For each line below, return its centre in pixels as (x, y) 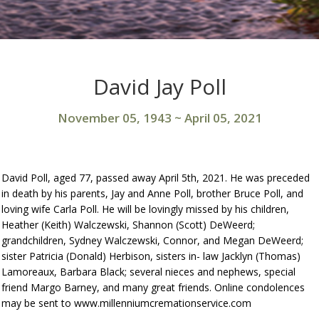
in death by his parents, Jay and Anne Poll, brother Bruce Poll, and (153, 193)
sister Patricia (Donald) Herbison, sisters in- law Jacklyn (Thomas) (151, 256)
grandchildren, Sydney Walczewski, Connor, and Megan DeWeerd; (153, 240)
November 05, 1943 (114, 118)
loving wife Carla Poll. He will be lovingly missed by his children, (146, 209)
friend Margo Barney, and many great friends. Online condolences (153, 287)
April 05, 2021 (223, 118)
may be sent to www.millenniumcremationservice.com (127, 303)
